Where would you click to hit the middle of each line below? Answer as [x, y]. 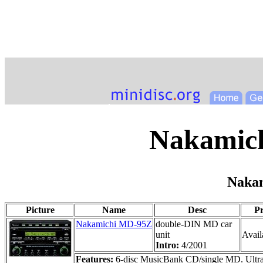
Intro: [168, 245]
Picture [40, 210]
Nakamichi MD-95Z [114, 224]
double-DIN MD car [194, 224]
